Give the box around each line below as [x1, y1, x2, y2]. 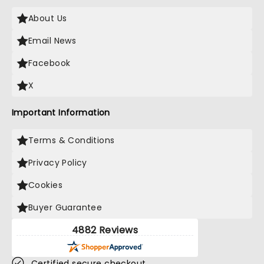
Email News [28, 35, 77, 47]
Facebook [28, 57, 71, 69]
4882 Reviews [71, 223, 138, 237]
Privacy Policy [28, 157, 87, 169]
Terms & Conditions [28, 134, 115, 146]
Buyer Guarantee [28, 202, 103, 213]
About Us [28, 12, 67, 24]
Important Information [12, 107, 110, 118]
